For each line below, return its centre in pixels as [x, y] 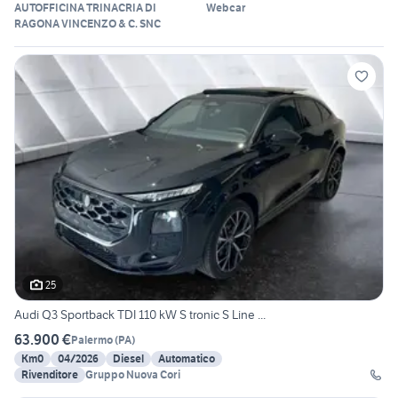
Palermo [92, 339]
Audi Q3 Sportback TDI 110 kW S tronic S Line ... [140, 315]
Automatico [187, 359]
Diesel [128, 359]
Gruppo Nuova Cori [133, 375]
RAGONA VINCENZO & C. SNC [88, 24]
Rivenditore [50, 375]
